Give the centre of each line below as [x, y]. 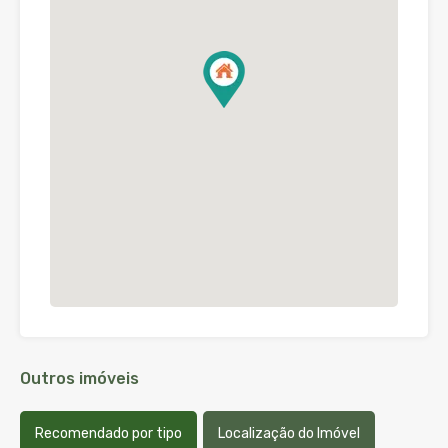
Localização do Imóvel [289, 434]
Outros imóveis [79, 379]
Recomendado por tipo [108, 434]
